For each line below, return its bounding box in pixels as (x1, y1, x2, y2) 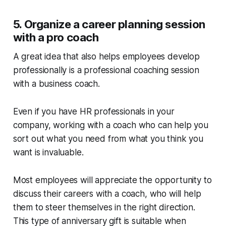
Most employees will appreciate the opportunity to (13, 175, 212, 185)
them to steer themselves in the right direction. (13, 202, 195, 212)
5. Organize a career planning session (13, 17, 205, 31)
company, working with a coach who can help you (13, 120, 208, 130)
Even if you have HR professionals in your (13, 106, 175, 117)
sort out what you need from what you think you (13, 133, 203, 144)
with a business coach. (13, 78, 102, 89)
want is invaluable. (13, 147, 86, 157)
